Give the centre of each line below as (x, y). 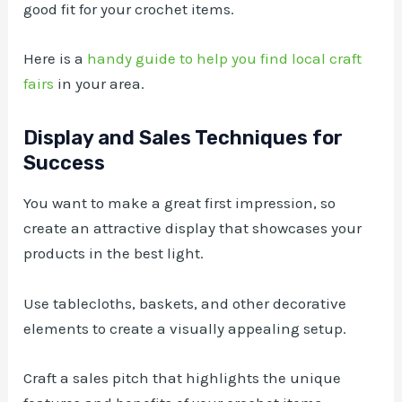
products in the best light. (114, 253)
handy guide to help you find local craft (225, 58)
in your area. (100, 83)
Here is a (56, 58)
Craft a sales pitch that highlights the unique (183, 377)
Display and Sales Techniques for (184, 137)
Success (65, 162)
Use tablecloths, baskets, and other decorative (185, 303)
